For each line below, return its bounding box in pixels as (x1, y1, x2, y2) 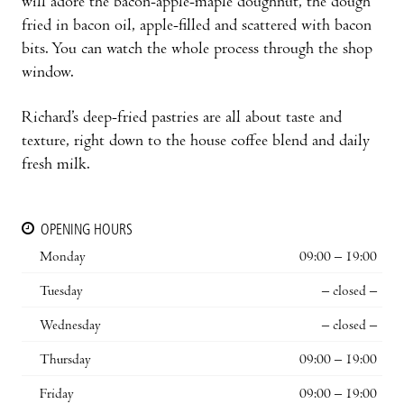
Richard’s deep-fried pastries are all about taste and (22, 109, 342, 127)
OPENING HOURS (41, 223, 133, 238)
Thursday (40, 353, 91, 368)
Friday (40, 387, 74, 402)
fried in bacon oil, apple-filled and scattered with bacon (22, 17, 372, 35)
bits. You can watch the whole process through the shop (22, 41, 372, 59)
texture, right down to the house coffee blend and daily (22, 133, 370, 151)
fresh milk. (22, 156, 90, 174)
